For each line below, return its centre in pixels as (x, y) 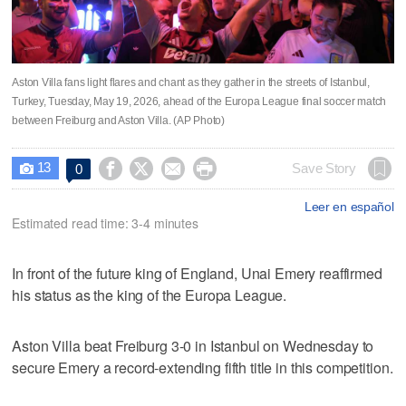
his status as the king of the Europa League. (150, 295)
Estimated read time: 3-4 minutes (105, 222)
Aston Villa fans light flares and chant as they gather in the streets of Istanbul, (191, 82)
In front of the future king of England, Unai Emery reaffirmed (197, 273)
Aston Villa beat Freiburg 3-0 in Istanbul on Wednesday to (193, 345)
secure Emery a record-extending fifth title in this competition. (203, 367)
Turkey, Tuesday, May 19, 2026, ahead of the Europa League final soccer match (199, 101)
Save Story (324, 168)
